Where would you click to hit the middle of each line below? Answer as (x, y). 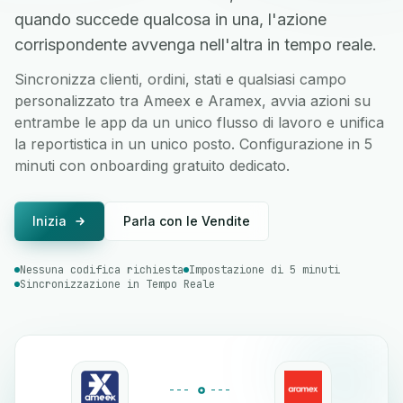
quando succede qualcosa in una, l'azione (170, 19)
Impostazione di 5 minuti (264, 270)
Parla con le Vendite (187, 221)
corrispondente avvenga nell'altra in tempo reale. (196, 45)
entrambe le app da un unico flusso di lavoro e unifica (199, 122)
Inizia (49, 221)
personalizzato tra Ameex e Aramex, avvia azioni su (193, 101)
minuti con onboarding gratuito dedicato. (152, 166)
